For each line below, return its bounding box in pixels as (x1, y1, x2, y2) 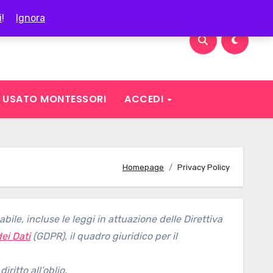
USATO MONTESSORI (2, 92, 106, 106)
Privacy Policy (177, 162, 230, 172)
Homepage (122, 162, 164, 172)
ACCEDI (124, 92, 166, 106)
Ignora (16, 12, 45, 24)
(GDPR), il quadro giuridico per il (30, 230, 177, 242)
